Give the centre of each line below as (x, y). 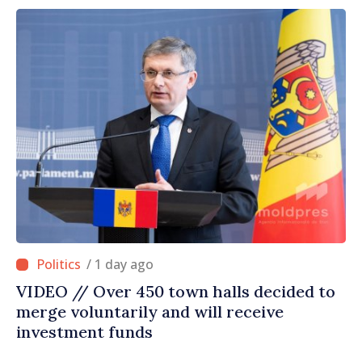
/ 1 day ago (124, 265)
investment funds (84, 332)
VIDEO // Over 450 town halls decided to (176, 292)
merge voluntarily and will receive (150, 312)
